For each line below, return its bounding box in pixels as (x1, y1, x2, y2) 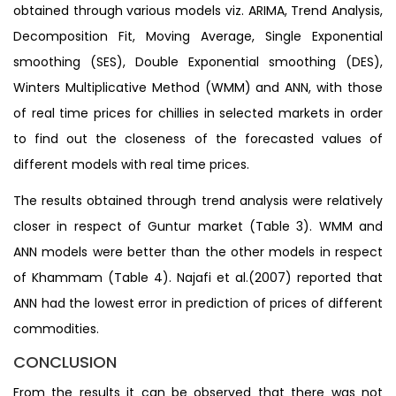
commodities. (13, 319, 99, 338)
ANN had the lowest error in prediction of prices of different (13, 293, 383, 312)
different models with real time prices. (13, 155, 249, 173)
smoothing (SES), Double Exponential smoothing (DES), (13, 52, 383, 71)
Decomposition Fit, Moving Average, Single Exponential (13, 27, 383, 45)
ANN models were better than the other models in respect (13, 242, 383, 261)
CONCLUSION (13, 350, 117, 373)
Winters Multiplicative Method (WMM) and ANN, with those (13, 78, 383, 96)
